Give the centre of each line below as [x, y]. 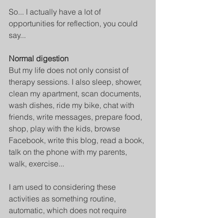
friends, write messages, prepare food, [76, 117]
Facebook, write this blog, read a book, [77, 140]
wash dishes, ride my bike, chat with [73, 105]
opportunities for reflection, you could [74, 24]
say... [17, 35]
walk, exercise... [36, 164]
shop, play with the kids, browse [65, 129]
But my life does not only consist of [70, 70]
